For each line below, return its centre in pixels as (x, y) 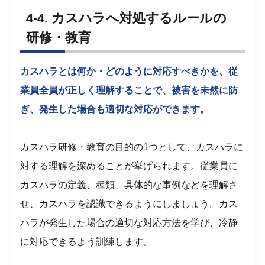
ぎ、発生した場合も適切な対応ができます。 (115, 109)
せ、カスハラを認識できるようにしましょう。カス (129, 203)
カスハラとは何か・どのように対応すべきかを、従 (129, 71)
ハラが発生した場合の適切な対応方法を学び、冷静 (129, 222)
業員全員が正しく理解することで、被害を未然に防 (129, 90)
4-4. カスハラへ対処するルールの (127, 18)
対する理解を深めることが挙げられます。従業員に (129, 166)
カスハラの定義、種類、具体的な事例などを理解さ (129, 185)
